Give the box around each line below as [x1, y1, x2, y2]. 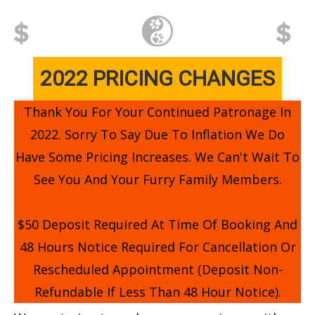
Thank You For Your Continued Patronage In [24, 103, 291, 120]
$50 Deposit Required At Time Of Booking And [18, 216, 297, 233]
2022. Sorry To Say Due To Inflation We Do [30, 126, 285, 143]
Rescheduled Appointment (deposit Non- [32, 261, 283, 278]
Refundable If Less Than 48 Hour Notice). [34, 283, 281, 300]
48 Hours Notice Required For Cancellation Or [19, 238, 296, 255]
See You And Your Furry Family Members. [33, 171, 282, 188]
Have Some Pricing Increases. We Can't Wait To [15, 148, 300, 165]
